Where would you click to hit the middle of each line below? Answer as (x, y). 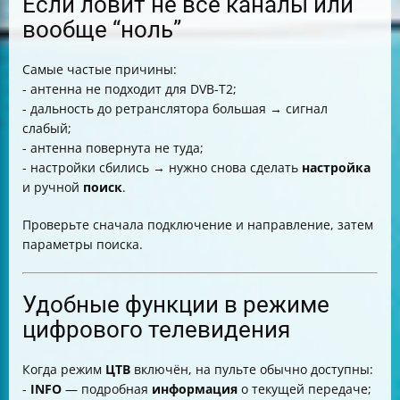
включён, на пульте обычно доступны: (252, 369)
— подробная (107, 389)
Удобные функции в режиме (176, 304)
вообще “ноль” (102, 29)
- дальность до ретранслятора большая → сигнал (175, 108)
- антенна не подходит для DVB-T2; (129, 89)
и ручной (53, 187)
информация (195, 389)
